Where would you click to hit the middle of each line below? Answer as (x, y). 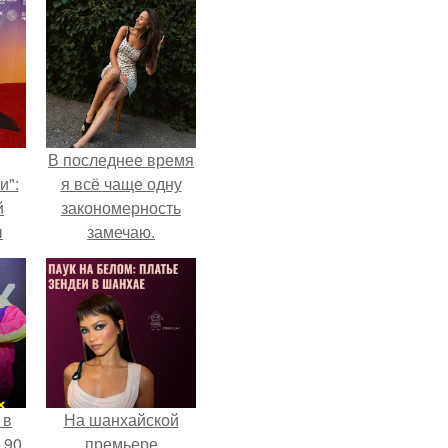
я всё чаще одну (121, 183)
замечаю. (121, 231)
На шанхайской (121, 419)
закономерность (121, 207)
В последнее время (121, 159)
